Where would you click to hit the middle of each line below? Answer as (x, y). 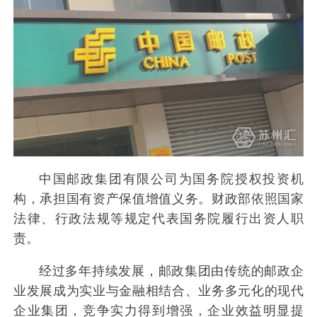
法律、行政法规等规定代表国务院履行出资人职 (158, 218)
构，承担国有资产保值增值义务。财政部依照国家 (158, 198)
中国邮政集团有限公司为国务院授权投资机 (171, 179)
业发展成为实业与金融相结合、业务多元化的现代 (158, 290)
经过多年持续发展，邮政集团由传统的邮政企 (171, 271)
